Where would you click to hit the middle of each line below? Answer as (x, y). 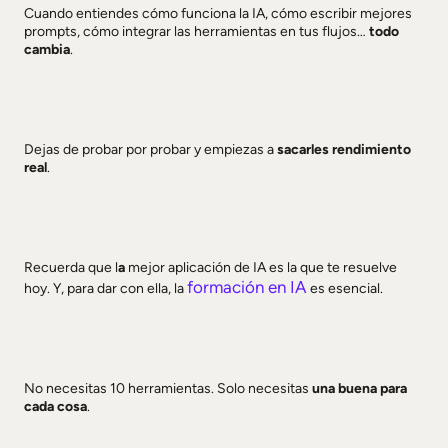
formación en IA (247, 286)
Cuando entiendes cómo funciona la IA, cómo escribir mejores (218, 13)
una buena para (359, 388)
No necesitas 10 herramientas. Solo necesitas (168, 388)
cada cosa (55, 406)
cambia (47, 49)
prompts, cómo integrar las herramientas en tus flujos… (196, 31)
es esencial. (345, 288)
